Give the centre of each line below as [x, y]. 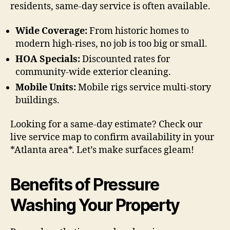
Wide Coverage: [51, 31]
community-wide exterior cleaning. [93, 72]
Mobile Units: [46, 87]
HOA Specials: [48, 59]
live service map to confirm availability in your [112, 138]
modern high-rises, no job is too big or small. [111, 44]
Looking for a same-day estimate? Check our [106, 125]
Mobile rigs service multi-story [143, 87]
